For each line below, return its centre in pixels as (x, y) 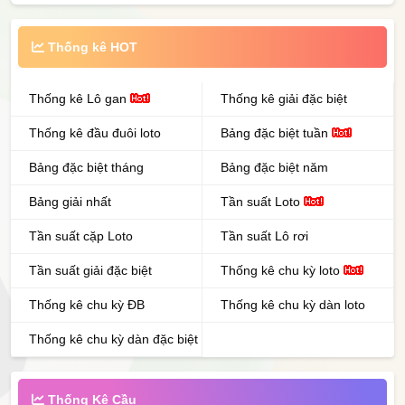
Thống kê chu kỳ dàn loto (293, 305)
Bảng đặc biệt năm (274, 168)
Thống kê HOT (91, 47)
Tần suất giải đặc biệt (90, 271)
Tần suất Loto (262, 202)
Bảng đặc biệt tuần (276, 133)
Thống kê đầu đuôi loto (95, 133)
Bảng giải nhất (70, 202)
